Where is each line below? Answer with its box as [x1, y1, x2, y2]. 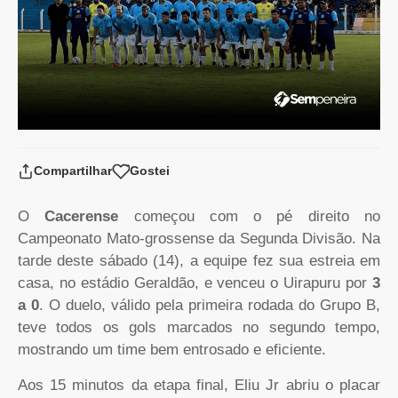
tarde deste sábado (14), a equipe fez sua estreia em [18, 252, 380, 270]
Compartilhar [34, 163, 112, 179]
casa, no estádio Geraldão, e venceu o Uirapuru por [18, 275, 372, 292]
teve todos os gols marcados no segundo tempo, [18, 319, 380, 337]
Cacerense [44, 208, 119, 226]
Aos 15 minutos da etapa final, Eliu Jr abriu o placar [18, 376, 380, 394]
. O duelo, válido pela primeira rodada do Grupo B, [39, 297, 380, 314]
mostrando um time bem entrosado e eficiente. [18, 341, 326, 359]
